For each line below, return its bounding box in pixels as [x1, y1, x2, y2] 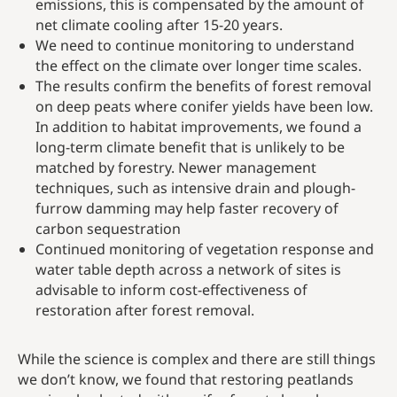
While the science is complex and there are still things [18, 349, 376, 370]
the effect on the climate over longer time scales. [35, 56, 362, 76]
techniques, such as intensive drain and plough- [35, 178, 355, 198]
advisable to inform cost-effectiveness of [35, 280, 307, 300]
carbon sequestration [35, 219, 181, 239]
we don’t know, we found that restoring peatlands [18, 370, 354, 390]
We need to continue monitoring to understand [35, 35, 354, 56]
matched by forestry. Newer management [35, 158, 316, 178]
